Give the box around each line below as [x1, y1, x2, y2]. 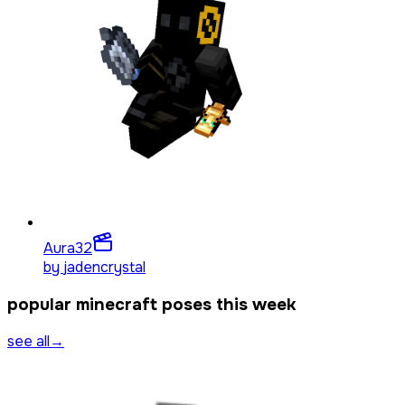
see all [7, 332, 50, 352]
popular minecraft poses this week [7, 293, 296, 316]
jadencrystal [63, 258, 146, 277]
